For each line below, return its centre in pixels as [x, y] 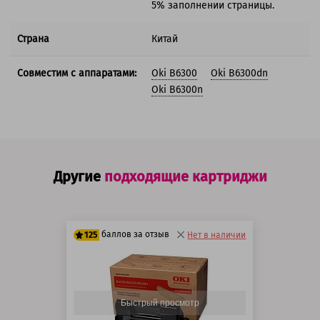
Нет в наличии [217, 235]
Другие [79, 177]
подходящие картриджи [185, 177]
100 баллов [115, 274]
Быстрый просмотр [160, 302]
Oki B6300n [177, 90]
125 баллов [114, 291]
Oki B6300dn [240, 74]
